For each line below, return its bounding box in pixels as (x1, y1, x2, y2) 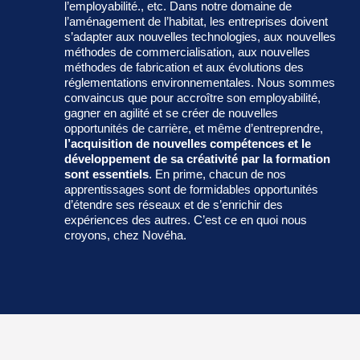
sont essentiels (64, 166, 149, 181)
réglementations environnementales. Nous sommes (64, 75, 335, 89)
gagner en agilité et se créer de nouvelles (64, 105, 278, 120)
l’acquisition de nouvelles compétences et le (64, 136, 311, 150)
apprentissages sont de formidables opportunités (64, 182, 318, 196)
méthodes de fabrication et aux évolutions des (64, 59, 304, 74)
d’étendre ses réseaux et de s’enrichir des (64, 197, 283, 211)
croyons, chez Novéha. (64, 227, 186, 242)
